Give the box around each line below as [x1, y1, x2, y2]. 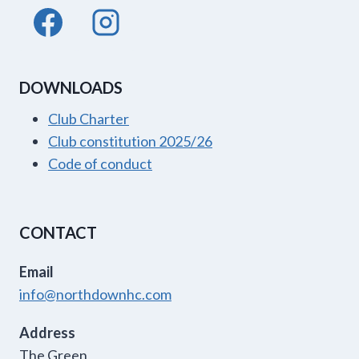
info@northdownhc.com [19, 285, 171, 304]
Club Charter [48, 110, 129, 128]
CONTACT [19, 223, 97, 243]
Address [19, 324, 75, 342]
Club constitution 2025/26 [48, 132, 212, 151]
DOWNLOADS [19, 78, 123, 98]
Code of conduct [48, 155, 152, 173]
